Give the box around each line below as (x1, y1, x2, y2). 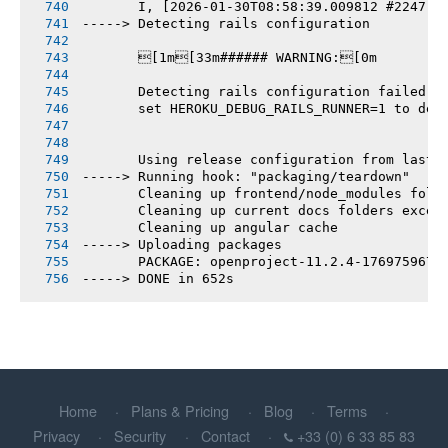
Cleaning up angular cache (82, 219, 338, 235)
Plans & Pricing (131, 399, 230, 421)
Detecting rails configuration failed (82, 83, 426, 99)
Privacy (32, 424, 80, 446)
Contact (200, 424, 250, 446)
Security (114, 424, 167, 446)
